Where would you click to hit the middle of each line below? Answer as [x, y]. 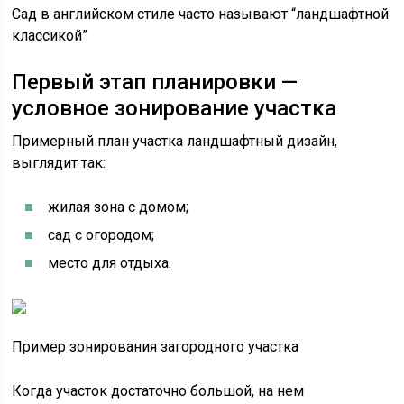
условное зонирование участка [174, 108]
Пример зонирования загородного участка [156, 347]
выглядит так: [59, 163]
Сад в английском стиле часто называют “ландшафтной [201, 14]
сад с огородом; [101, 235]
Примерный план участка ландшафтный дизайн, [175, 141]
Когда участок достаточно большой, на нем [158, 391]
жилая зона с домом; [119, 207]
